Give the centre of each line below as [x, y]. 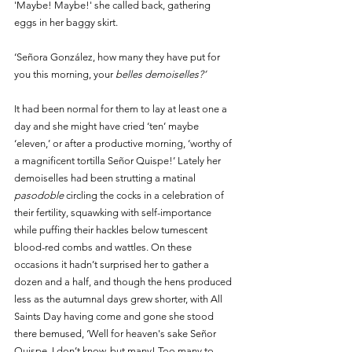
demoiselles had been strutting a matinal [106, 178]
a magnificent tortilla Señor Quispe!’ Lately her [119, 160]
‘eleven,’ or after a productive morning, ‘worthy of [124, 143]
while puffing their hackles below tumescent [112, 229]
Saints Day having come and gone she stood [115, 316]
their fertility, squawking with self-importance [114, 212]
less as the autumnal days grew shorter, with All [119, 299]
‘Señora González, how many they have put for [118, 57]
